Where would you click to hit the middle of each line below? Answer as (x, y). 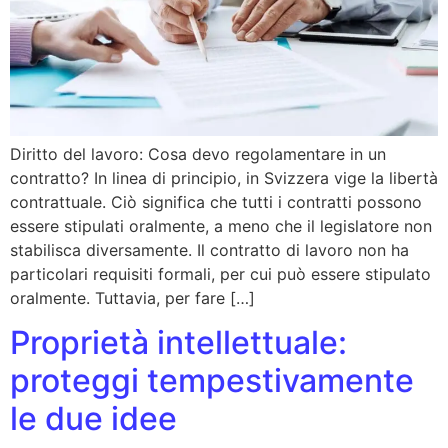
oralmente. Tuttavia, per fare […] (132, 297)
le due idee (93, 419)
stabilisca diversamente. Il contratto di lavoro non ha (209, 249)
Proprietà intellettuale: (178, 343)
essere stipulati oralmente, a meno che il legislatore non (221, 225)
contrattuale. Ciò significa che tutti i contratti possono (216, 201)
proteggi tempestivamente (212, 381)
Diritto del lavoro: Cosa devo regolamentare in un (198, 153)
